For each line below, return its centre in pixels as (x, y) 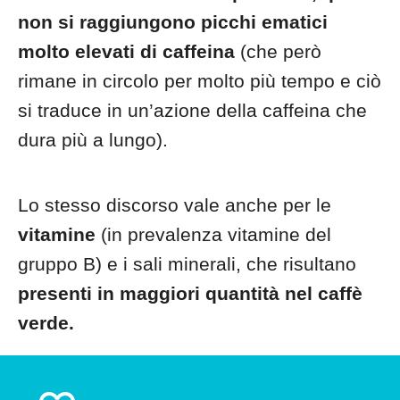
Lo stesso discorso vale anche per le (175, 205)
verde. (46, 323)
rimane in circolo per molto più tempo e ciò (200, 81)
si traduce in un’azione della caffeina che (192, 110)
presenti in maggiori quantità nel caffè (190, 293)
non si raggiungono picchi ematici (173, 22)
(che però (278, 51)
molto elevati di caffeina (126, 51)
